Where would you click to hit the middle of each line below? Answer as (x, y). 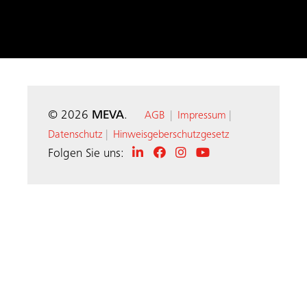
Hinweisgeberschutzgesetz (171, 135)
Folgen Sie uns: (86, 155)
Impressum (202, 116)
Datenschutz (75, 135)
